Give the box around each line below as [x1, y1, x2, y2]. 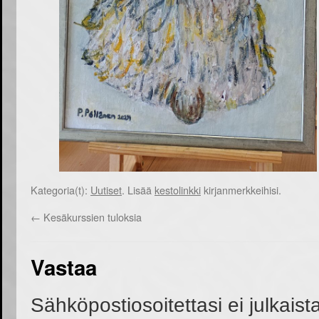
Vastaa [31, 251, 97, 282]
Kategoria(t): [31, 182, 90, 197]
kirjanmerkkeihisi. [201, 182, 281, 197]
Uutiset [90, 182, 122, 197]
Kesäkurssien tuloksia [41, 209, 142, 224]
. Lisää [122, 182, 155, 197]
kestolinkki [155, 182, 201, 197]
